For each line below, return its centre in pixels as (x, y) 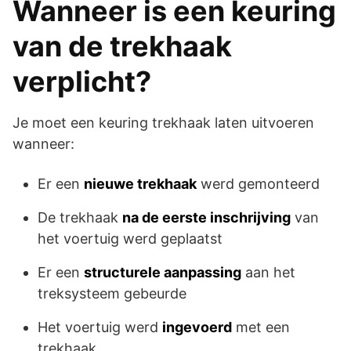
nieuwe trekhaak (140, 183)
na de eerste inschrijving (206, 217)
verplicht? (82, 81)
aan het (268, 272)
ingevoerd (197, 327)
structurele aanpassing (163, 272)
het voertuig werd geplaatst (130, 238)
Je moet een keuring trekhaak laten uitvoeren (163, 122)
